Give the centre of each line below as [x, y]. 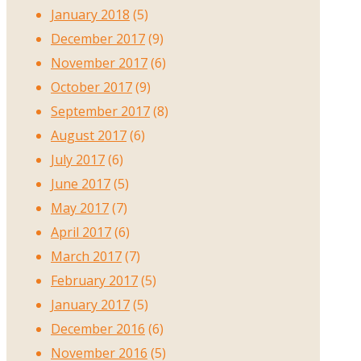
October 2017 [91, 87]
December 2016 [98, 328]
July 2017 [78, 159]
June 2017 [81, 183]
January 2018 [90, 14]
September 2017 [100, 111]
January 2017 [90, 304]
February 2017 [94, 280]
